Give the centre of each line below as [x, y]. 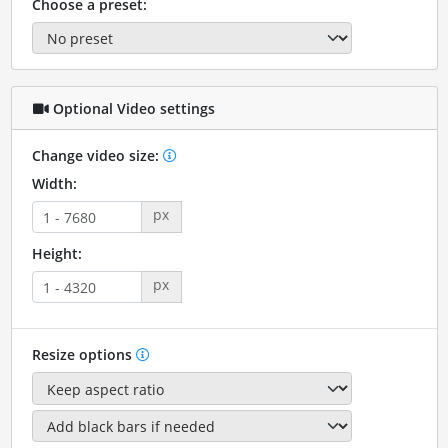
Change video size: [97, 156]
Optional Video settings [131, 108]
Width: [54, 184]
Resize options [83, 355]
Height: [56, 254]
